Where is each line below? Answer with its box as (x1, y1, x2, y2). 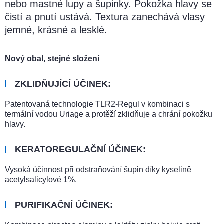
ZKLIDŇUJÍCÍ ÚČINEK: (15, 79, 111, 89)
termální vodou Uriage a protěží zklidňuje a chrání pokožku (5, 110, 212, 119)
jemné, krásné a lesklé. (5, 24, 107, 36)
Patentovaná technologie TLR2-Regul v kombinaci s (5, 100, 190, 109)
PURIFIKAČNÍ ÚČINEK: (15, 200, 113, 210)
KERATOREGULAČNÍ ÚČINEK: (15, 144, 146, 155)
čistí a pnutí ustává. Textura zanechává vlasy (5, 11, 205, 23)
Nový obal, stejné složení (5, 54, 99, 63)
